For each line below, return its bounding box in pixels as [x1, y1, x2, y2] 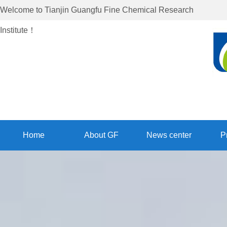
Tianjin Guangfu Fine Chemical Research [45, 6, 194, 14]
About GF [84, 131, 119, 139]
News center [146, 131, 192, 139]
